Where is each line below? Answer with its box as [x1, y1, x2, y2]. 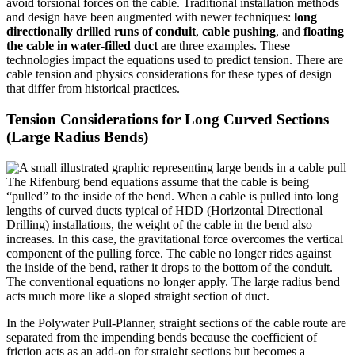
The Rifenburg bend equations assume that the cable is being [6, 174, 309, 189]
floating [303, 25, 344, 39]
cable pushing [202, 25, 276, 39]
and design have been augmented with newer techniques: [6, 10, 294, 25]
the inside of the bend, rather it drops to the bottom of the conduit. [6, 260, 333, 274]
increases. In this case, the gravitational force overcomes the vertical [6, 231, 343, 246]
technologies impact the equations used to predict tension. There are [6, 53, 343, 67]
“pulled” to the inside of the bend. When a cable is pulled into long [6, 189, 338, 203]
